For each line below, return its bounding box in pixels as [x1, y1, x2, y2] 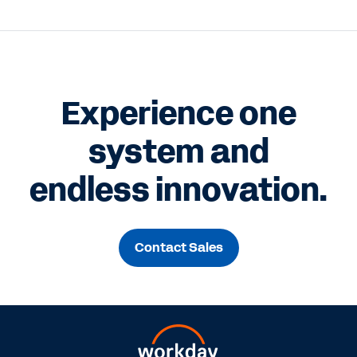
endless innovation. [29, 168, 328, 214]
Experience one [61, 92, 296, 137]
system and [88, 130, 269, 175]
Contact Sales [134, 238, 223, 257]
